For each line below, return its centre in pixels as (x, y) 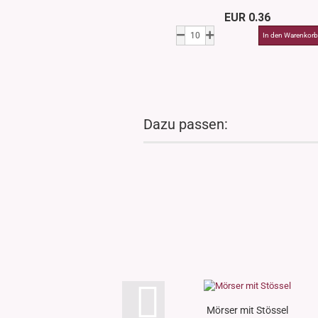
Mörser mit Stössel (247, 310)
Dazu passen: (186, 124)
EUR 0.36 (247, 17)
